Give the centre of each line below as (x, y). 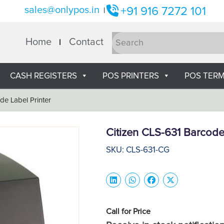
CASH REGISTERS (43, 76)
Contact (86, 42)
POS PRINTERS (131, 76)
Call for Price (128, 211)
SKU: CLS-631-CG (138, 150)
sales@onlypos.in (63, 10)
